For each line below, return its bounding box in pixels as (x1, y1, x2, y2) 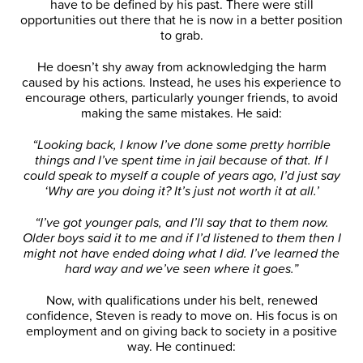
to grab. (160, 26, 203, 45)
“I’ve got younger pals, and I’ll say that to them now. (34, 213, 329, 232)
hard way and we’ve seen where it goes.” (65, 259, 298, 278)
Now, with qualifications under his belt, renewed (45, 291, 318, 310)
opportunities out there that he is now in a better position (20, 11, 343, 29)
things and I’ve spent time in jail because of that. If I (35, 151, 328, 169)
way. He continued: (127, 337, 236, 356)
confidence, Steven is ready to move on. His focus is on (25, 306, 338, 325)
